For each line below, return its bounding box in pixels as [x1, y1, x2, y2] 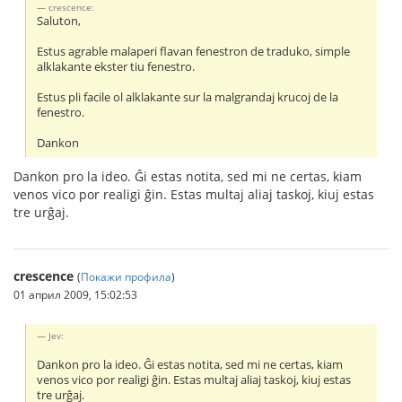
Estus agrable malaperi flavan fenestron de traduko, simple [37, 44, 351, 60]
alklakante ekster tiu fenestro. [37, 59, 196, 75]
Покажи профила [81, 269, 171, 284]
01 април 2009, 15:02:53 [13, 287, 137, 302]
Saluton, [37, 13, 82, 30]
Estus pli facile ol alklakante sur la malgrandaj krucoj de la [37, 90, 339, 106]
